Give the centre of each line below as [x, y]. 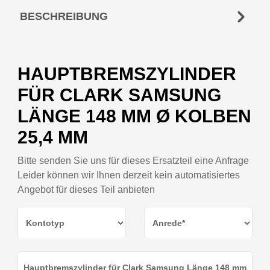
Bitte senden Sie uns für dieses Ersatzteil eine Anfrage [133, 161]
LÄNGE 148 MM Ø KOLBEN [134, 116]
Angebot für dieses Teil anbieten [86, 190]
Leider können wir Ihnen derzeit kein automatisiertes [129, 175]
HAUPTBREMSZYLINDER [127, 74]
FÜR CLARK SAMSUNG [119, 95]
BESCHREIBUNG [64, 17]
